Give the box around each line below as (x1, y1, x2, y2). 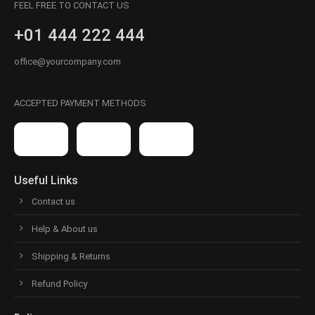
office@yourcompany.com (14, 56, 121, 67)
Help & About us (32, 224, 98, 235)
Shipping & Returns (32, 251, 110, 262)
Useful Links (14, 174, 78, 188)
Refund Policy (32, 278, 87, 290)
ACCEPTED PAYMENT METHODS (14, 98, 146, 109)
